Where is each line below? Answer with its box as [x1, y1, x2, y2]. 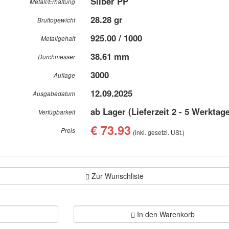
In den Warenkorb [137, 209, 195, 219]
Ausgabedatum [33, 89, 76, 98]
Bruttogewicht [37, 16, 76, 24]
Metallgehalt [41, 34, 76, 42]
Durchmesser [38, 53, 76, 61]
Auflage [54, 71, 76, 79]
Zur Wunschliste [89, 171, 144, 181]
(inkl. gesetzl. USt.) [133, 128, 185, 136]
